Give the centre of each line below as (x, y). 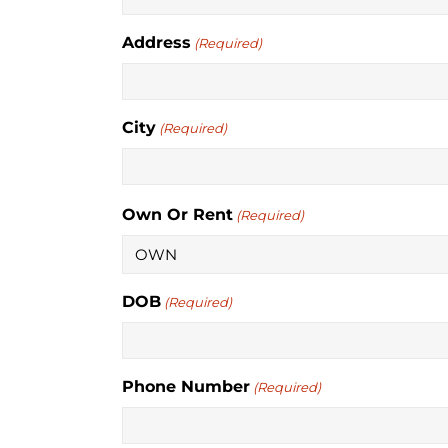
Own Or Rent (177, 214)
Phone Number (186, 386)
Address (156, 42)
